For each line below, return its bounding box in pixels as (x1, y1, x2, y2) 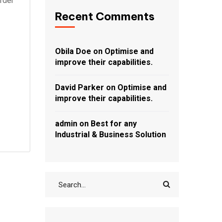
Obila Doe (55, 47, 91, 56)
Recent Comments (55, 9, 155, 23)
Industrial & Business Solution (55, 130, 166, 139)
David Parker (55, 83, 104, 92)
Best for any (91, 119, 137, 128)
